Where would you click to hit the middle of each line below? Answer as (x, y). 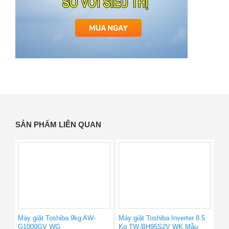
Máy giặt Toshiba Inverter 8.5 (162, 218)
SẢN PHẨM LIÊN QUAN (58, 125)
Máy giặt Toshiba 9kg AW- (57, 218)
